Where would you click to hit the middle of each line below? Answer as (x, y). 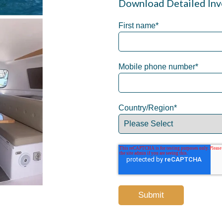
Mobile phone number (157, 67)
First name (137, 26)
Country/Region (146, 108)
